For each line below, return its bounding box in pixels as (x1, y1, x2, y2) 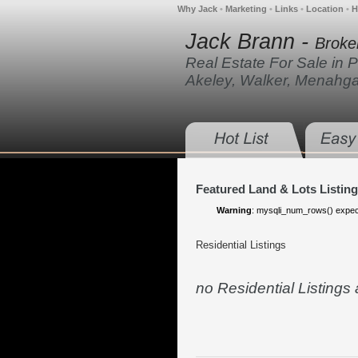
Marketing (225, 4, 267, 14)
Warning (216, 205, 252, 215)
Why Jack (177, 4, 217, 14)
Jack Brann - (185, 30, 315, 54)
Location (306, 4, 344, 14)
